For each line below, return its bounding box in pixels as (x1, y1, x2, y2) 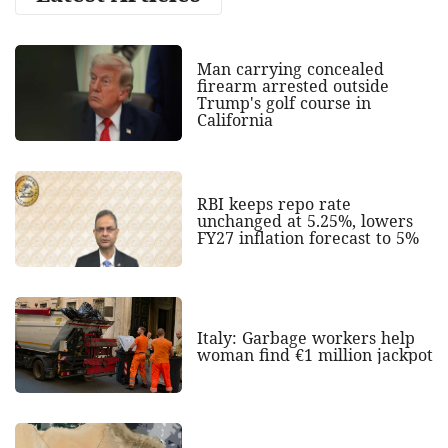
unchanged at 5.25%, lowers (196, 209, 413, 232)
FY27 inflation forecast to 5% (196, 226, 419, 249)
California (196, 109, 273, 132)
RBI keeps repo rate (196, 192, 351, 215)
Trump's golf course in (196, 92, 371, 115)
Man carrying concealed (196, 58, 384, 81)
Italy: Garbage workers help (196, 327, 415, 350)
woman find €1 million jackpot (196, 344, 433, 367)
